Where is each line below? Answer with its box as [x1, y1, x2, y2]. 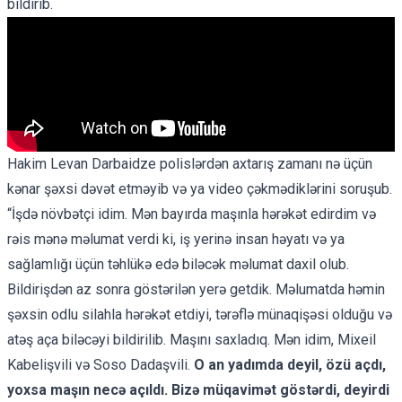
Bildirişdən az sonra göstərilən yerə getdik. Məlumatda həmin [7, 280, 385, 298]
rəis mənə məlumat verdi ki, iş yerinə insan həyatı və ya [7, 230, 345, 248]
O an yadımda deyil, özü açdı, [190, 355, 386, 373]
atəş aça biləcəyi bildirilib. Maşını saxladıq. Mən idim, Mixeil [7, 330, 376, 348]
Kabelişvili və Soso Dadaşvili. [7, 355, 190, 373]
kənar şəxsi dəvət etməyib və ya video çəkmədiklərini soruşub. [7, 179, 392, 197]
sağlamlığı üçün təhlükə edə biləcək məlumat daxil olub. [7, 255, 349, 273]
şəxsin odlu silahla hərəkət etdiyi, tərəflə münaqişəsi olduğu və [7, 305, 392, 323]
